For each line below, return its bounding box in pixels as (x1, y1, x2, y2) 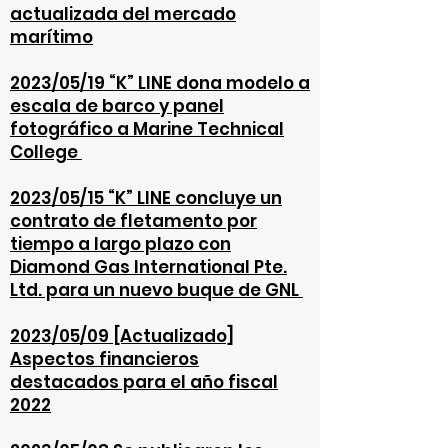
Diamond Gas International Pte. (10, 255, 287, 279)
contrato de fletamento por (10, 209, 257, 233)
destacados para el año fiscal (10, 370, 278, 394)
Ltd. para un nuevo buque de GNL (10, 278, 303, 302)
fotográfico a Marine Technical (10, 117, 284, 141)
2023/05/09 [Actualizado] (10, 324, 234, 348)
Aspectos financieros (10, 347, 199, 371)
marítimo (10, 25, 93, 49)
